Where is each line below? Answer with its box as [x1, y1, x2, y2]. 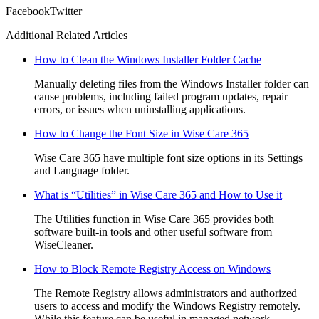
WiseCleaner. [34, 239, 93, 251]
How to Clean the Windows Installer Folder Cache [34, 53, 261, 66]
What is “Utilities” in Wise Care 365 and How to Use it [34, 189, 282, 202]
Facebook [6, 5, 50, 18]
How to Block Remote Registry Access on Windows [34, 263, 271, 276]
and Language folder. [34, 164, 130, 177]
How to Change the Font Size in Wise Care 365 [34, 127, 249, 140]
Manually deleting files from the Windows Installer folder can [34, 78, 309, 90]
